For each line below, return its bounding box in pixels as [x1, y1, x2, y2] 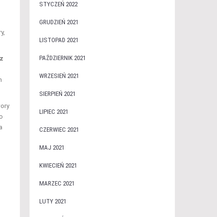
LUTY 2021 [39, 198, 66, 205]
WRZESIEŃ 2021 [39, 72, 79, 79]
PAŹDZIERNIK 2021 [39, 54, 86, 62]
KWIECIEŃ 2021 [39, 162, 77, 169]
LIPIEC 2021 [39, 108, 68, 115]
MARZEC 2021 [39, 180, 75, 187]
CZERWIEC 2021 [39, 126, 79, 133]
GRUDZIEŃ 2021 [39, 18, 78, 26]
